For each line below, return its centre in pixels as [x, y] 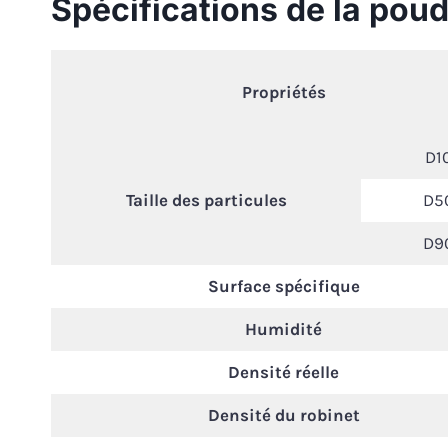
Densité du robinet [283, 415]
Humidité [283, 329]
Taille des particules [206, 200]
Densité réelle [283, 372]
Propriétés [283, 92]
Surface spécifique [283, 286]
